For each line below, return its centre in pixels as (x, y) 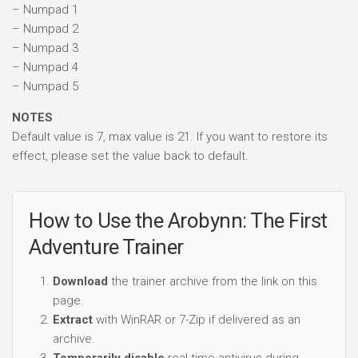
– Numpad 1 (45, 9)
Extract (73, 319)
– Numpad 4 (45, 67)
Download (80, 281)
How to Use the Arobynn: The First (178, 220)
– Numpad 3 (45, 48)
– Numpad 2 (45, 28)
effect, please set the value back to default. (130, 155)
